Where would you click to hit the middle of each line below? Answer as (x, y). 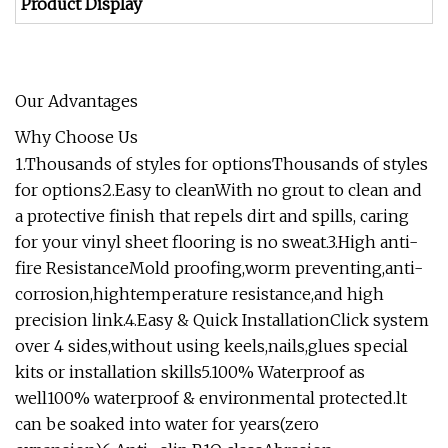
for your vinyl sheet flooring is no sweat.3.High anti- (216, 241)
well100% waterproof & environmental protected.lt (211, 397)
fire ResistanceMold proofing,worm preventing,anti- (219, 267)
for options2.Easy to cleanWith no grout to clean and (218, 189)
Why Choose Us (76, 136)
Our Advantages (76, 100)
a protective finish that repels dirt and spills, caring (212, 215)
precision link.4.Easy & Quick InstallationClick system (222, 319)
